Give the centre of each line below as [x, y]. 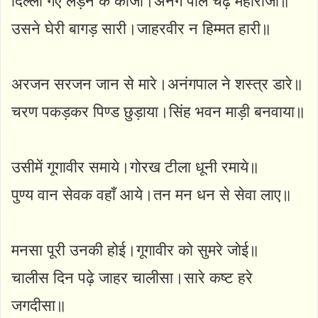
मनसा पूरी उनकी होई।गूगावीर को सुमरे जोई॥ [135, 250]
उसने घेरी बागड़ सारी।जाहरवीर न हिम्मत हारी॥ [141, 28]
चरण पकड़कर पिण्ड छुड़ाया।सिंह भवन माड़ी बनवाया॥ [158, 111]
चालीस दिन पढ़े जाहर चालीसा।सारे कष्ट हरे [132, 278]
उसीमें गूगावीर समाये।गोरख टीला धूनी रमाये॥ [135, 167]
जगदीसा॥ [39, 305]
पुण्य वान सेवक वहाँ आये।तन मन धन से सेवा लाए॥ [152, 194]
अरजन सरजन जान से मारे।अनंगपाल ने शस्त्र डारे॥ [157, 84]
